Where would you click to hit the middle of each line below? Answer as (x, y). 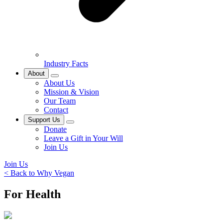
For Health (32, 194)
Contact (56, 110)
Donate (55, 129)
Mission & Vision (71, 92)
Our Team (60, 101)
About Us (59, 83)
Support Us (44, 120)
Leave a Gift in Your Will (83, 138)
